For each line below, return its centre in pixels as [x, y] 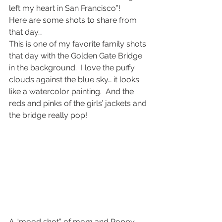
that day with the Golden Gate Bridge [77, 56]
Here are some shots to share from [74, 20]
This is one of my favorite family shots [79, 44]
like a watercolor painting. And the [72, 91]
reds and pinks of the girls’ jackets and [79, 103]
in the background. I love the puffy [73, 68]
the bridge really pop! [48, 115]
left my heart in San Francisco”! [65, 8]
